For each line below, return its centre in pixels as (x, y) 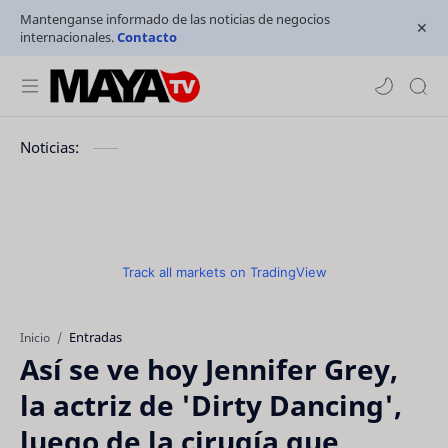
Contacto (147, 37)
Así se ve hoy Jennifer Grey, (209, 369)
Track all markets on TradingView (224, 272)
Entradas (95, 337)
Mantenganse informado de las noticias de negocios (175, 19)
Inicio (35, 337)
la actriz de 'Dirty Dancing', (211, 405)
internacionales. (68, 37)
